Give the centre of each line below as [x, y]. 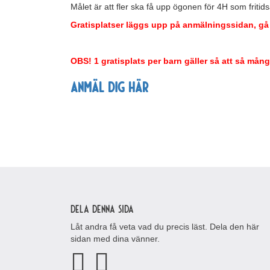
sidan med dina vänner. [115, 239]
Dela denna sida [102, 209]
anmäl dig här [109, 86]
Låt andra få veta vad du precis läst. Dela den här [165, 227]
